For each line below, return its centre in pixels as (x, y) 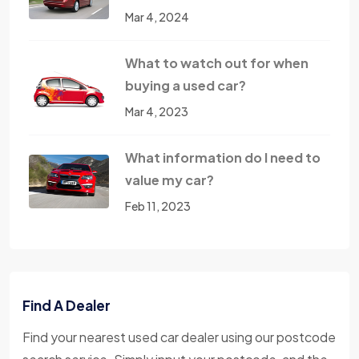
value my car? (169, 179)
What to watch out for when (217, 63)
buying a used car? (186, 85)
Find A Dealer (67, 305)
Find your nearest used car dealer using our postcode (179, 337)
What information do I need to (223, 157)
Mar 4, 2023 (157, 111)
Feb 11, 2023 (158, 206)
